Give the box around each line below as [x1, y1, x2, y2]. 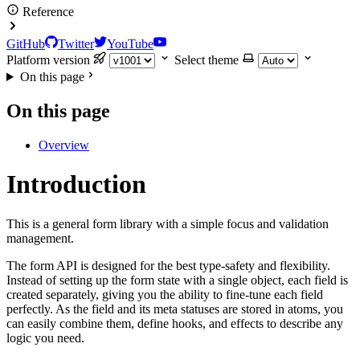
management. [6, 231, 74, 245]
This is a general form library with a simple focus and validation [6, 216, 329, 231]
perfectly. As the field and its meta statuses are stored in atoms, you [6, 301, 343, 316]
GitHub [6, 37, 45, 51]
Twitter [58, 37, 94, 51]
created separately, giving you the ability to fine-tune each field [6, 287, 323, 301]
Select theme [174, 53, 239, 67]
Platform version [6, 53, 90, 67]
